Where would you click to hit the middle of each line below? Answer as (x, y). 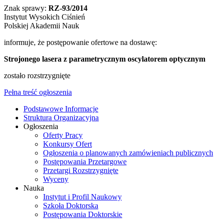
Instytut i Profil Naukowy (82, 197)
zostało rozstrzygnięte (37, 75)
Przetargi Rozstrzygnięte (81, 170)
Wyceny (56, 179)
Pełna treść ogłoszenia (38, 92)
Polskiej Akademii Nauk (42, 25)
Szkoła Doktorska (71, 205)
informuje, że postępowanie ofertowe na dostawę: (80, 42)
